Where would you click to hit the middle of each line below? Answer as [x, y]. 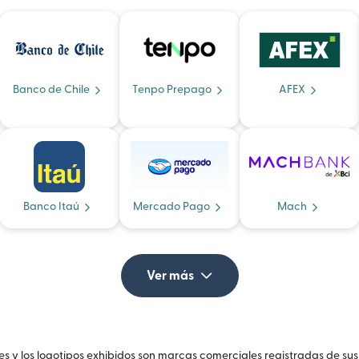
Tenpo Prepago [171, 89]
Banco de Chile [51, 89]
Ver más [170, 275]
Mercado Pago [171, 206]
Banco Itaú [51, 206]
